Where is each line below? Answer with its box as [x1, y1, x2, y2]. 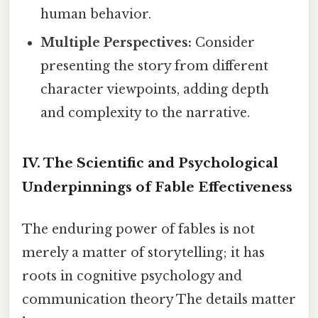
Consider [192, 35, 256, 51]
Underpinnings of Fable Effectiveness [22, 179, 292, 196]
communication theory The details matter [22, 292, 296, 308]
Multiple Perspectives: [40, 35, 192, 51]
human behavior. [40, 6, 152, 23]
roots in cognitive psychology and [22, 268, 242, 285]
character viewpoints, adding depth [40, 82, 270, 98]
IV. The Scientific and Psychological [22, 155, 278, 172]
